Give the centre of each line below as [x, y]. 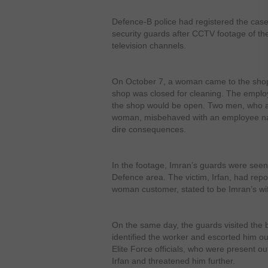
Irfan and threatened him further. [173, 261]
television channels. [149, 45]
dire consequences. [149, 129]
